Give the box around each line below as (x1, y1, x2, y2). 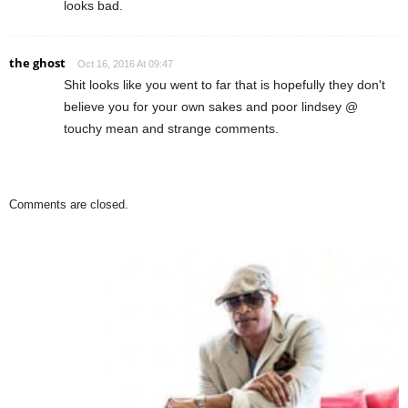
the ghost (9, 55, 66, 72)
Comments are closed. (9, 198, 128, 212)
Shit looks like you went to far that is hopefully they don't (64, 77, 385, 93)
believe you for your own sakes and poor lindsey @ (64, 99, 358, 115)
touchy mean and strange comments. (64, 121, 279, 137)
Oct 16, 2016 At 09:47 (77, 58, 173, 70)
